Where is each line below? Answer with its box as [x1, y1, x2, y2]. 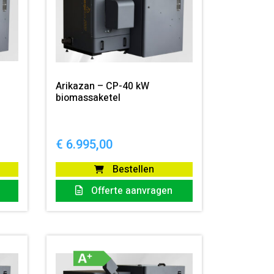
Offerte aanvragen [89, 183, 173, 199]
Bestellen [109, 162, 154, 177]
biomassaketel [56, 91, 121, 106]
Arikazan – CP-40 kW [56, 79, 150, 94]
